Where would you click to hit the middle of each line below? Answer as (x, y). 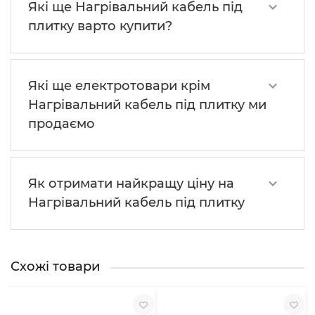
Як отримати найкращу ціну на (131, 184)
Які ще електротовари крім (119, 86)
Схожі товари (55, 267)
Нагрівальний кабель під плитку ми (147, 105)
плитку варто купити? (100, 26)
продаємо (62, 124)
